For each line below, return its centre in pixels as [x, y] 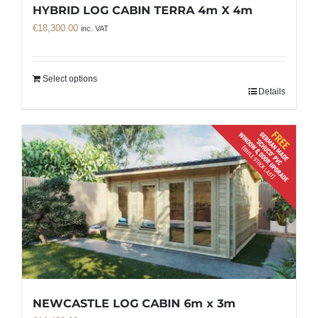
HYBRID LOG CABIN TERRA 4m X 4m [143, 10]
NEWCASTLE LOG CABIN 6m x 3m [134, 303]
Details [272, 91]
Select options [70, 78]
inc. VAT [95, 28]
